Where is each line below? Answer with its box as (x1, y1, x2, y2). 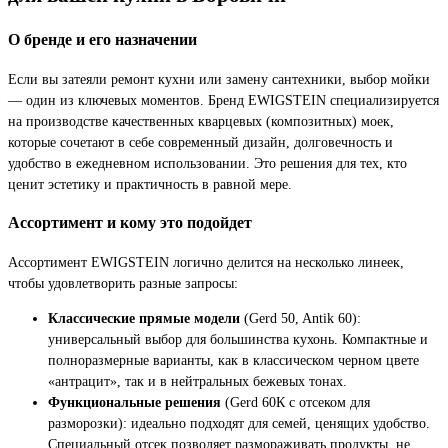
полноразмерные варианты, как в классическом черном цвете (48, 351, 419, 368)
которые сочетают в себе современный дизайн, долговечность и (8, 133, 393, 150)
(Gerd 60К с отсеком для (221, 393, 370, 410)
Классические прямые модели (48, 309, 240, 326)
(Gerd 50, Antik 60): (240, 309, 361, 326)
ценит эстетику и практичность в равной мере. (8, 175, 292, 192)
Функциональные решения (48, 393, 221, 410)
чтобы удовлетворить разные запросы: (8, 274, 238, 291)
